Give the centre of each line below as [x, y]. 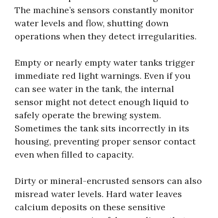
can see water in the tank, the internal [94, 89]
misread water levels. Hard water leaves [98, 194]
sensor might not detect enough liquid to [102, 102]
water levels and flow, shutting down [91, 23]
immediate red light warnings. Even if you [103, 75]
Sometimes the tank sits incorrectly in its [102, 128]
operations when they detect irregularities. [106, 36]
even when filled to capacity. [74, 154]
